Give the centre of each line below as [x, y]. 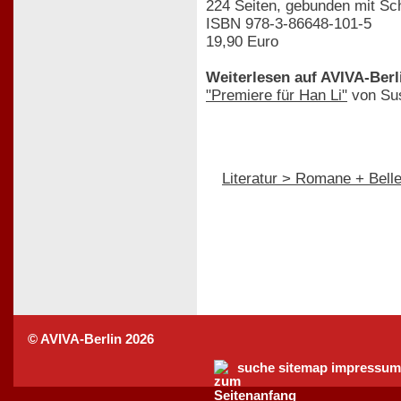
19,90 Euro [242, 41]
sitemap [303, 368]
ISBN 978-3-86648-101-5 [289, 23]
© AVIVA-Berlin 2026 [91, 340]
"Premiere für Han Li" [277, 95]
